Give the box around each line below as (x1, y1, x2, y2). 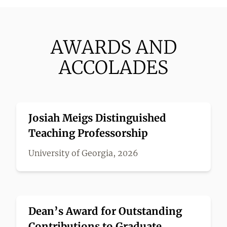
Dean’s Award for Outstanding (28, 205, 182, 217)
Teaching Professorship (28, 127, 148, 139)
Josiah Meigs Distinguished (28, 111, 166, 124)
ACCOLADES (59, 56, 168, 79)
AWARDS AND (50, 36, 177, 59)
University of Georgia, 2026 (28, 148, 138, 158)
